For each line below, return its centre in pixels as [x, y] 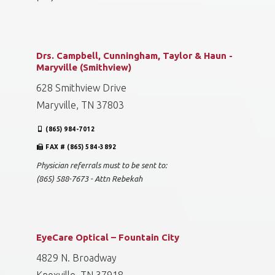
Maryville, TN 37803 [80, 105]
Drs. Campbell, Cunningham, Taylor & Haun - [134, 56]
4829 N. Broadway [76, 258]
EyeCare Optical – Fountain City [108, 237]
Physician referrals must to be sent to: [102, 165]
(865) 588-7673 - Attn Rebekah [89, 179]
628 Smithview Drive [81, 88]
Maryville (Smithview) [84, 67]
